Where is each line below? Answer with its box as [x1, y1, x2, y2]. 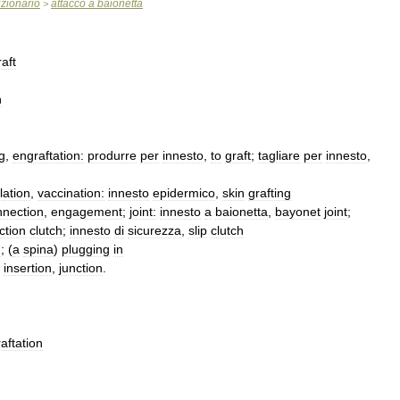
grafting [248, 186, 291, 200]
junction [59, 261, 103, 275]
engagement [51, 204, 122, 219]
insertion [4, 261, 52, 275]
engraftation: [12, 148, 84, 162]
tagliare [258, 148, 300, 162]
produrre [87, 148, 137, 162]
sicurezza [128, 223, 181, 237]
